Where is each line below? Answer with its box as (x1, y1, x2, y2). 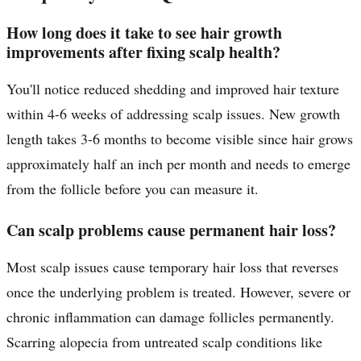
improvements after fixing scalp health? (6, 39, 280, 64)
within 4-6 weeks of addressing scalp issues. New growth (6, 103, 340, 123)
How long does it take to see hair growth (6, 20, 282, 44)
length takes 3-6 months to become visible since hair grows (6, 128, 353, 148)
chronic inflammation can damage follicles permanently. (6, 306, 334, 326)
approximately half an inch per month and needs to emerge (6, 153, 351, 173)
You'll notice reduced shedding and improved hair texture (6, 78, 339, 98)
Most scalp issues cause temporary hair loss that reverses (6, 256, 338, 276)
